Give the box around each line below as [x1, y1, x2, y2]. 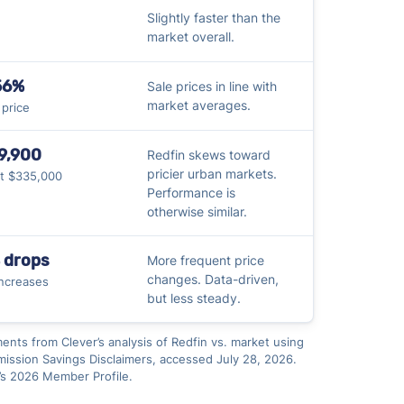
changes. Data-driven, [146, 271, 279, 287]
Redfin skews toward [146, 146, 271, 162]
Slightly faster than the [146, 9, 280, 25]
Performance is [146, 184, 235, 200]
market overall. [146, 28, 234, 44]
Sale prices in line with [146, 78, 277, 94]
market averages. [146, 96, 251, 113]
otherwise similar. [146, 203, 247, 219]
